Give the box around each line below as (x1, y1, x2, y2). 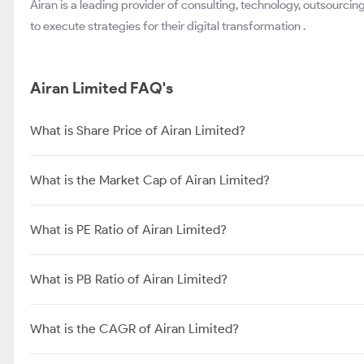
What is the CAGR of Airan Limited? (30, 321, 239, 336)
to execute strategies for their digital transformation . (30, 19, 305, 33)
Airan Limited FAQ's (30, 79, 173, 97)
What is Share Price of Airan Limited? (30, 123, 245, 138)
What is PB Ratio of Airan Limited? (30, 271, 227, 287)
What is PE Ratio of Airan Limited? (30, 222, 227, 237)
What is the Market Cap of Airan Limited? (30, 172, 270, 188)
